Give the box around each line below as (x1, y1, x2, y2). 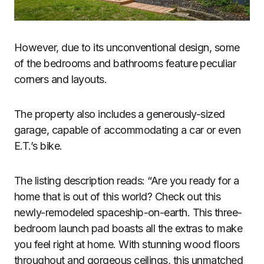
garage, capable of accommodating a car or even (14, 124, 241, 137)
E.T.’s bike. (14, 140, 62, 153)
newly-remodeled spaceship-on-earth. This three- (14, 206, 242, 219)
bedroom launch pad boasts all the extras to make (14, 222, 243, 235)
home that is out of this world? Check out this (14, 190, 221, 203)
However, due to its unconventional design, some (14, 41, 240, 54)
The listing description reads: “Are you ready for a (14, 174, 239, 187)
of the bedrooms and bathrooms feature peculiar (14, 57, 236, 70)
